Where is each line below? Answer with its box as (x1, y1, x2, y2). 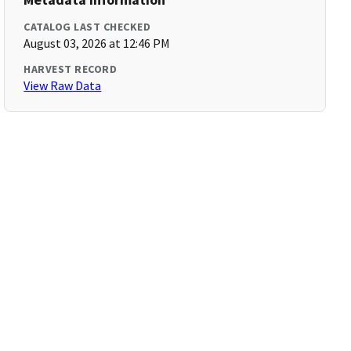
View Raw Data (24, 78, 102, 93)
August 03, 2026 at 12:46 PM (24, 35, 171, 51)
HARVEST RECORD (24, 62, 118, 76)
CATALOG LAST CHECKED (24, 20, 151, 34)
